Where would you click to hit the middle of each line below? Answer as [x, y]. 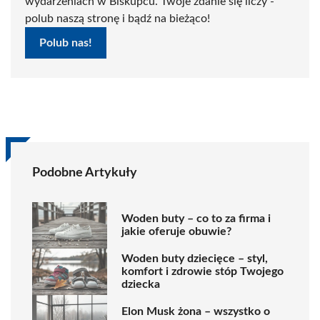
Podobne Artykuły [85, 172]
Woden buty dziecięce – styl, [195, 259]
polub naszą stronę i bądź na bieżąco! [117, 18]
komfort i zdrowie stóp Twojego [202, 272]
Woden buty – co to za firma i [196, 219]
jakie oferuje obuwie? [176, 232]
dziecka [141, 285]
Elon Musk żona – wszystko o [196, 312]
